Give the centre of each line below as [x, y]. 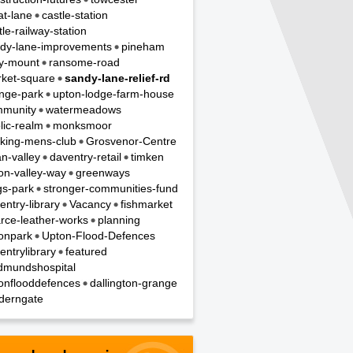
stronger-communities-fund [111, 188]
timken [147, 157]
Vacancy [90, 204]
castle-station [75, 15]
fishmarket [147, 204]
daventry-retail [85, 157]
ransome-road [84, 62]
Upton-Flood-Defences [98, 236]
